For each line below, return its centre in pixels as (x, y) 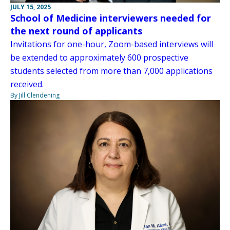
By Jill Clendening (35, 95)
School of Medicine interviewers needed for (111, 18)
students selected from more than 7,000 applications (111, 71)
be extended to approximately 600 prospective (99, 57)
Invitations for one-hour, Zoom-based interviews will (112, 44)
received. (27, 84)
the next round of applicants (76, 31)
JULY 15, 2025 (31, 7)
